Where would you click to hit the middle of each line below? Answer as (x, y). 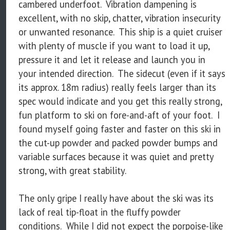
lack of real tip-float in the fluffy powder (100, 212)
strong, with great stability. (72, 171)
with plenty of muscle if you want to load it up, (114, 46)
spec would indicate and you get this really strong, (120, 101)
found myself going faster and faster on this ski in (120, 129)
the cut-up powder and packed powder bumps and (118, 143)
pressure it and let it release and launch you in (112, 60)
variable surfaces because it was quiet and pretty (116, 157)
